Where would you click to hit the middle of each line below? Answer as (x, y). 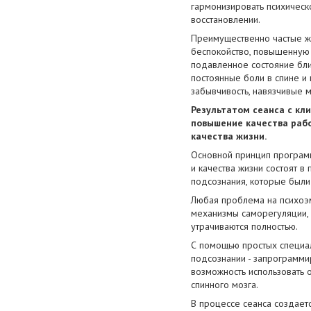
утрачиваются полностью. (244, 227)
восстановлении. (226, 20)
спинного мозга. (225, 285)
